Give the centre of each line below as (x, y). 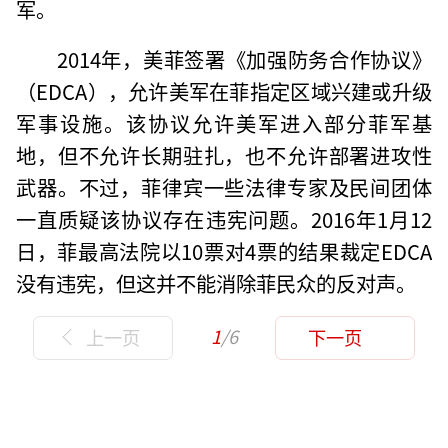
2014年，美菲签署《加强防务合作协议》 (244, 58)
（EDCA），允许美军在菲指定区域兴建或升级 (224, 90)
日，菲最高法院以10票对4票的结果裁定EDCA (224, 250)
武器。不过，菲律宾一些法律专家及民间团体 (224, 186)
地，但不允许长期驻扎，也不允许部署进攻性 (224, 154)
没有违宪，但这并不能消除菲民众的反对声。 (216, 282)
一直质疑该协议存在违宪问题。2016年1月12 (224, 218)
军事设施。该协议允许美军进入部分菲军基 (224, 122)
